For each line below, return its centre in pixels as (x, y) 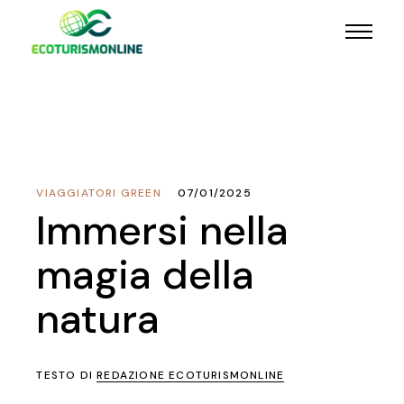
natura (98, 319)
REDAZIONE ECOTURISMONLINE (191, 375)
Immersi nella (163, 230)
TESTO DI (67, 375)
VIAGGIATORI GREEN (99, 193)
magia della (146, 275)
